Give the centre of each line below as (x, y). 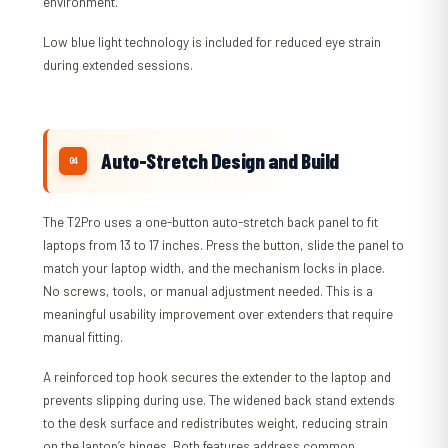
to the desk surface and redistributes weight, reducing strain (216, 423)
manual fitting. (83, 337)
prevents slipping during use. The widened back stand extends (219, 400)
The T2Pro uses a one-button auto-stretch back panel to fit (211, 222)
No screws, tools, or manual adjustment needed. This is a (208, 291)
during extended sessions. (118, 65)
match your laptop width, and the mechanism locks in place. (214, 268)
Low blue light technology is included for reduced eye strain (212, 42)
